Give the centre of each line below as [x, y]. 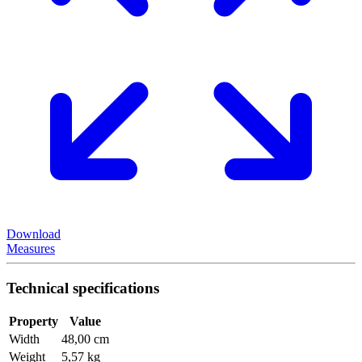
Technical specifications [83, 288]
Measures [31, 248]
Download [34, 234]
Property [34, 322]
